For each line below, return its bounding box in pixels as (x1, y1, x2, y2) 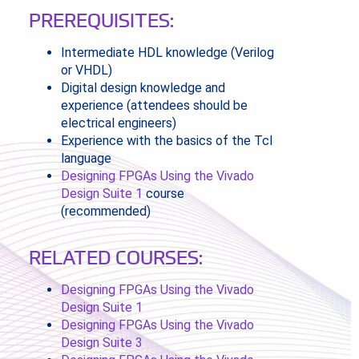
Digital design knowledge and (60, 80, 225, 96)
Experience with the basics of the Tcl (60, 133, 272, 149)
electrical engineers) (60, 115, 176, 131)
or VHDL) (60, 63, 112, 79)
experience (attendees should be (60, 98, 248, 114)
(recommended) (60, 204, 151, 220)
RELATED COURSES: (28, 245, 203, 269)
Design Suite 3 (60, 335, 143, 351)
